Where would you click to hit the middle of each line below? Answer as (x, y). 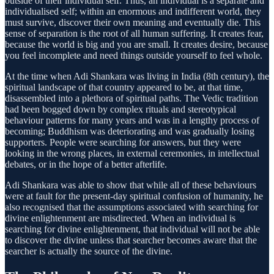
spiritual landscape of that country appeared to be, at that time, (124, 87)
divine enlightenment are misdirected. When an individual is (120, 218)
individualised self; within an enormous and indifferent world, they (133, 12)
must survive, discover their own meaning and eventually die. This (133, 23)
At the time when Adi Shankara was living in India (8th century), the (137, 76)
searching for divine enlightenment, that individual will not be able (132, 229)
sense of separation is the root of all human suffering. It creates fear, (134, 34)
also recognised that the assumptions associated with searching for (131, 207)
